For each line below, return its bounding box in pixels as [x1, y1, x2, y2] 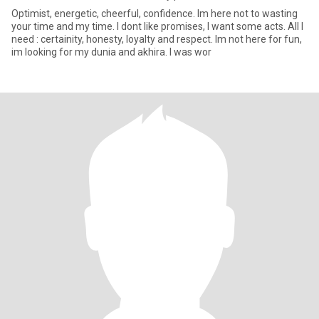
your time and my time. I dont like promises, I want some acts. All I [11, 21, 303, 32]
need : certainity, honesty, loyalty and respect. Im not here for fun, [11, 33, 302, 45]
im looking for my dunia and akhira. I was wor [11, 46, 211, 58]
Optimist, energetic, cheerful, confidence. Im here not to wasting [11, 8, 298, 19]
